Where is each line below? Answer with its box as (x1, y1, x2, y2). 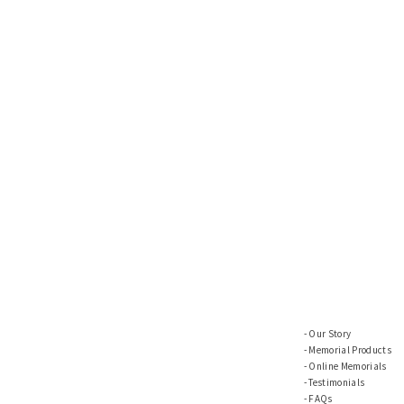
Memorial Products (308, 344, 392, 356)
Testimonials (308, 376, 365, 389)
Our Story (308, 327, 352, 340)
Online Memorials (308, 360, 387, 372)
